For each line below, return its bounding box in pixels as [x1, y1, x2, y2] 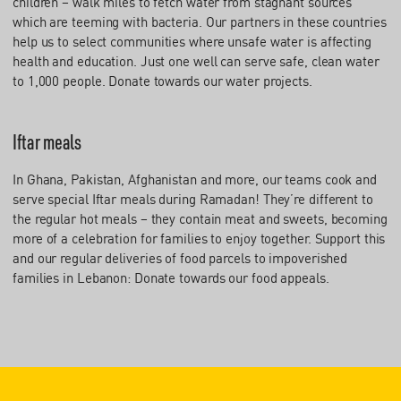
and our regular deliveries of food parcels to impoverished [13, 250, 348, 267]
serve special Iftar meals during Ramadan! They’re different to [13, 191, 373, 208]
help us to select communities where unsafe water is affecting [13, 33, 371, 50]
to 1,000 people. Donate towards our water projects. [13, 73, 312, 90]
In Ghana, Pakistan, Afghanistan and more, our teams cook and [13, 171, 377, 188]
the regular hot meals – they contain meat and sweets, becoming [13, 210, 388, 227]
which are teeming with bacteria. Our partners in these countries [13, 13, 387, 30]
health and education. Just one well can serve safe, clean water [13, 53, 380, 70]
